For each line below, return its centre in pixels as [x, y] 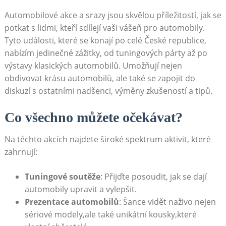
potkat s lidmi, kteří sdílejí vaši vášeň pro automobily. [104, 27]
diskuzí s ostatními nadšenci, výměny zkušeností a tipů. [108, 91]
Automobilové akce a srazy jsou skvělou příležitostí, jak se [113, 15]
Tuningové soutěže [62, 176]
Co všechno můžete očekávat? [93, 117]
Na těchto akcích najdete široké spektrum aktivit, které [107, 139]
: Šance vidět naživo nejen [167, 202]
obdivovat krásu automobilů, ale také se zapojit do [100, 78]
